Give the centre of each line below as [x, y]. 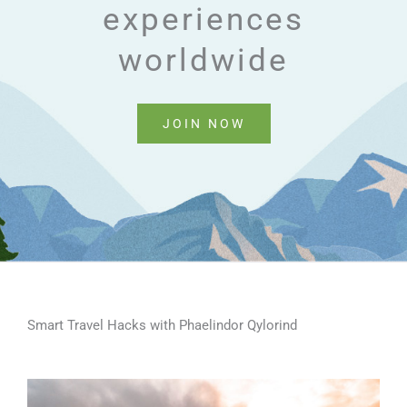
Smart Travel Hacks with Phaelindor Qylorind [162, 325]
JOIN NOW [203, 124]
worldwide [203, 60]
